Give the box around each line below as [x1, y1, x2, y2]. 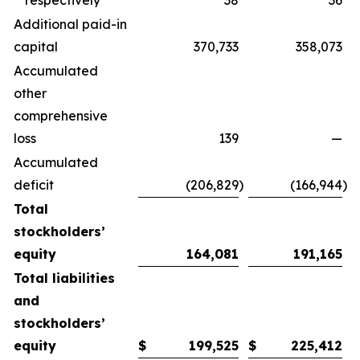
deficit [14, 177, 54, 193]
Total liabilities [14, 270, 115, 286]
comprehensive [14, 108, 108, 124]
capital [14, 39, 58, 55]
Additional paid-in [14, 16, 127, 32]
